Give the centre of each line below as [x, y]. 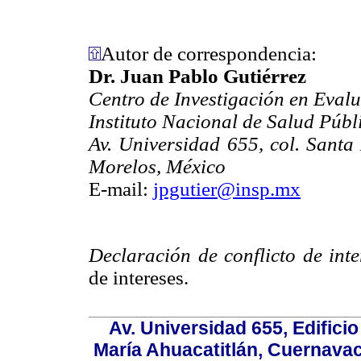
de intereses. [139, 278]
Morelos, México [157, 166]
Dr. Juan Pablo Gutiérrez [197, 76]
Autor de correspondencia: [209, 53]
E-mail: [121, 189]
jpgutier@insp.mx [227, 189]
